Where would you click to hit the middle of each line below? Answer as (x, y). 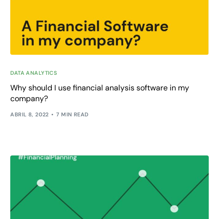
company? (29, 98)
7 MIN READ (73, 115)
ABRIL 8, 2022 (30, 115)
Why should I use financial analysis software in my (100, 88)
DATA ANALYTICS (34, 73)
